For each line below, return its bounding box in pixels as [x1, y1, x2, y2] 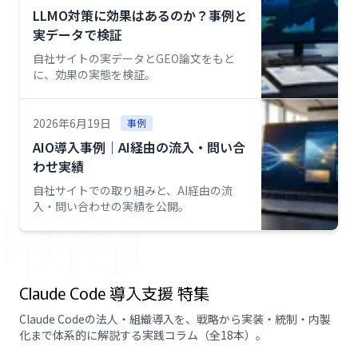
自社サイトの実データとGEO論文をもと [33, 50, 235, 66]
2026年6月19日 [33, 115, 111, 131]
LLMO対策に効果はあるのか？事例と [33, 6, 247, 25]
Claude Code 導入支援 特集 [19, 281, 209, 304]
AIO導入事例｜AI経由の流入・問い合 [33, 137, 245, 157]
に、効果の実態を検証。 [33, 66, 156, 82]
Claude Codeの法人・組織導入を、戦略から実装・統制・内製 [19, 311, 331, 327]
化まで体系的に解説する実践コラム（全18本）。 [19, 327, 267, 343]
